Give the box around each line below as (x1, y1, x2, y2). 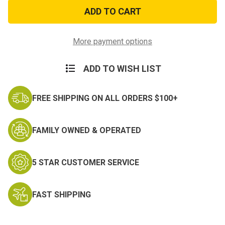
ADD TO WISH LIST (83, 63, 161, 74)
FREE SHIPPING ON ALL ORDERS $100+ (32, 93, 178, 103)
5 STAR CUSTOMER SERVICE (32, 157, 139, 167)
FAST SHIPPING (32, 189, 91, 199)
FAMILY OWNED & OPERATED (32, 125, 141, 135)
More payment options (73, 37, 152, 47)
